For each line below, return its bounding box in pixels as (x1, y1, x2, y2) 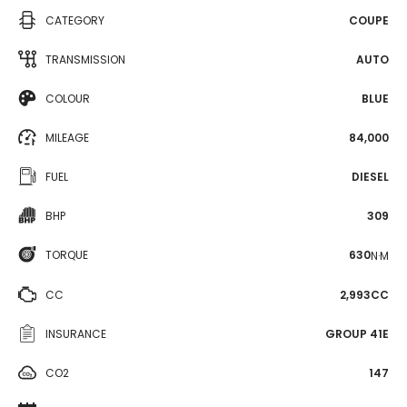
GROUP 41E (325, 325, 389, 342)
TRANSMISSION (45, 52, 125, 67)
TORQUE (45, 247, 88, 263)
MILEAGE (45, 130, 89, 145)
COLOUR (45, 91, 90, 106)
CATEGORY (45, 13, 104, 28)
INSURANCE (45, 325, 106, 342)
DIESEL (352, 169, 389, 184)
